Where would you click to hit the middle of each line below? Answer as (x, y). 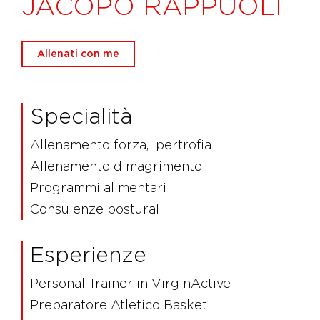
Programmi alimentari (98, 188)
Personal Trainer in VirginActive (130, 284)
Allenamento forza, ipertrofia (121, 145)
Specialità (81, 116)
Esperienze (88, 255)
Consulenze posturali (96, 209)
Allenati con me (78, 54)
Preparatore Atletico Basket (119, 305)
